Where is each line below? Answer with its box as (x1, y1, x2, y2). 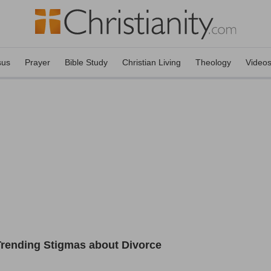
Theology (195, 57, 231, 67)
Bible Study (65, 57, 108, 67)
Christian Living (122, 57, 181, 67)
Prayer (25, 57, 50, 67)
